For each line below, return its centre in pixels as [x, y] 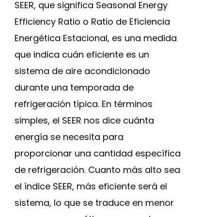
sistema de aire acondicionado [82, 71]
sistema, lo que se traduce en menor [94, 203]
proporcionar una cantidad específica [98, 153]
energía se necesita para [69, 137]
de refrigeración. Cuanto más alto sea [97, 170]
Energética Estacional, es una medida [96, 38]
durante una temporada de [74, 87]
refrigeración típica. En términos [84, 104]
